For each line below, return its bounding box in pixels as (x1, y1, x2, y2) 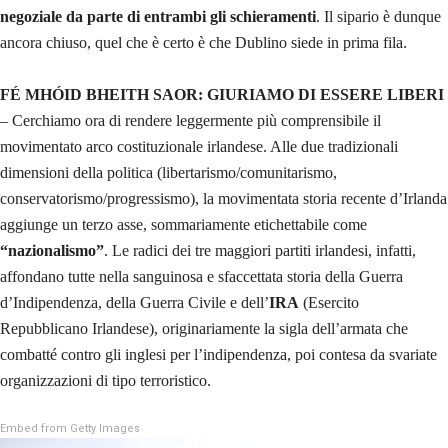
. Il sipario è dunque (316, 7, 441, 25)
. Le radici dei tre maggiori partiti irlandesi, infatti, (104, 241, 416, 259)
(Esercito (299, 293, 359, 311)
